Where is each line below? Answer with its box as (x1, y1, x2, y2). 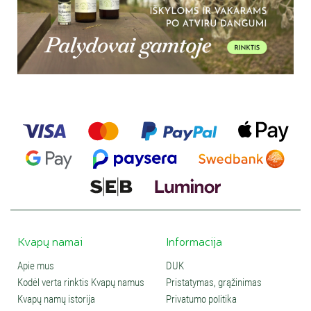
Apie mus (17, 260, 54, 273)
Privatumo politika (166, 293, 237, 306)
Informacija (166, 233, 222, 249)
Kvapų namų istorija (17, 293, 95, 306)
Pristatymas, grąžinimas (166, 276, 262, 289)
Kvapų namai (17, 233, 83, 249)
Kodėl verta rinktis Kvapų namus (17, 276, 144, 289)
